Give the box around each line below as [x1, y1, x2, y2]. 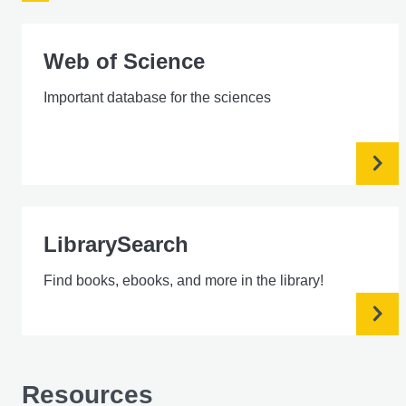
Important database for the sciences [43, 89, 271, 105]
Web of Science [43, 48, 205, 73]
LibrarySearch [43, 231, 188, 256]
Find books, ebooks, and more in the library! [43, 272, 324, 288]
